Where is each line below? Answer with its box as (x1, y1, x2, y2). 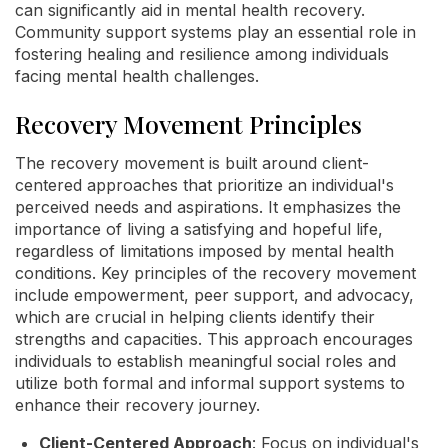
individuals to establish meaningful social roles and (15, 351, 396, 371)
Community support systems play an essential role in (15, 22, 416, 42)
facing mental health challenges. (15, 66, 259, 86)
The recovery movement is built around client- (15, 153, 369, 173)
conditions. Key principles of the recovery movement (15, 263, 416, 283)
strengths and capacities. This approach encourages (15, 329, 413, 349)
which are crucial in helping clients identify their (15, 307, 375, 327)
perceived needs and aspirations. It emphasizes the (15, 197, 401, 217)
